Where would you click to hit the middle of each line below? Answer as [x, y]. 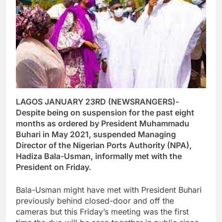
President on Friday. [54, 167]
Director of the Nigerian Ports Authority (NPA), [104, 145]
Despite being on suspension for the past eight [105, 112]
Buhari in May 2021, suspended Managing [96, 134]
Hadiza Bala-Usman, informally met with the [99, 156]
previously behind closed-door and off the [95, 200]
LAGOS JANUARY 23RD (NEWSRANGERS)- [97, 101]
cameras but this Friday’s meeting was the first [102, 211]
